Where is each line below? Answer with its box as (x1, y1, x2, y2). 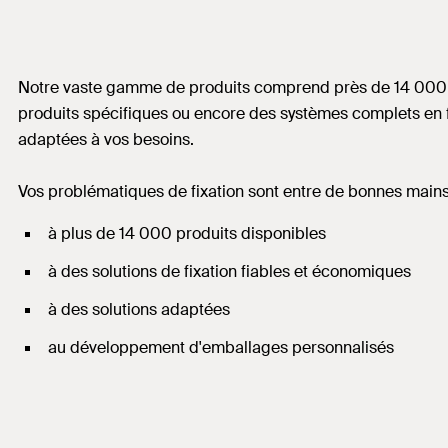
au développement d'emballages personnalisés (48, 337, 394, 359)
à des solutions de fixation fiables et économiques (48, 261, 411, 283)
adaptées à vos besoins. (18, 129, 198, 151)
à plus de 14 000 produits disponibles (48, 223, 326, 245)
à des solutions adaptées (48, 299, 230, 321)
